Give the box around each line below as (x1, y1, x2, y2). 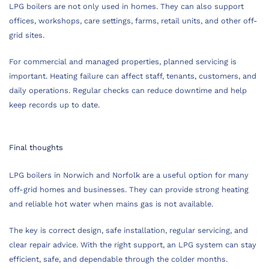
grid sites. (9, 31, 44, 40)
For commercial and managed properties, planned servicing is (9, 57, 237, 66)
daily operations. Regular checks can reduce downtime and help (9, 86, 247, 95)
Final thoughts (9, 143, 63, 152)
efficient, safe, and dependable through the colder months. (9, 255, 228, 264)
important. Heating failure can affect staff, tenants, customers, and (9, 71, 256, 80)
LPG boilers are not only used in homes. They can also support (9, 2, 244, 11)
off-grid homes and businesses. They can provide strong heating (9, 185, 249, 194)
